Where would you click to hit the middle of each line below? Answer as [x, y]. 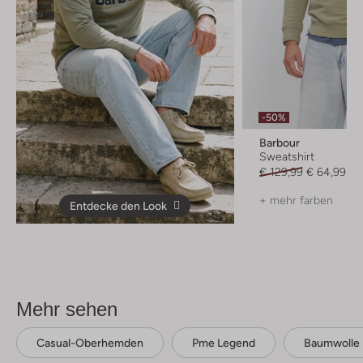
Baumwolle [332, 342]
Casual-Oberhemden [90, 342]
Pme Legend [224, 342]
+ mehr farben [296, 200]
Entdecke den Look [119, 205]
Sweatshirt [286, 156]
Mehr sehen [67, 309]
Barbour [279, 142]
